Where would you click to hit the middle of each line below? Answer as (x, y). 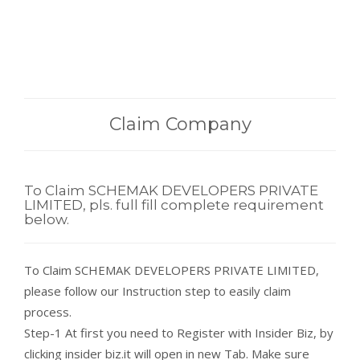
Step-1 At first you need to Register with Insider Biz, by (179, 333)
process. (48, 312)
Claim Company (180, 124)
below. (47, 219)
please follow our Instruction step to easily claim (157, 291)
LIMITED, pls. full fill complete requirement (174, 205)
